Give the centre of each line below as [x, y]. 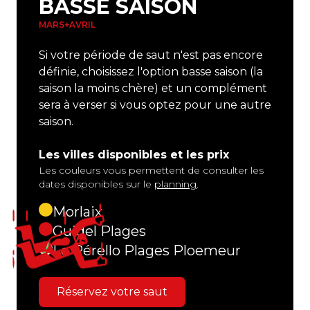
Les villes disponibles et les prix [134, 155]
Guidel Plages [99, 231]
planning [175, 184]
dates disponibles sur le [97, 184]
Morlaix [77, 212]
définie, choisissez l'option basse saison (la [151, 72]
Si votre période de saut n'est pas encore [151, 55]
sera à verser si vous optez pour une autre [155, 105]
